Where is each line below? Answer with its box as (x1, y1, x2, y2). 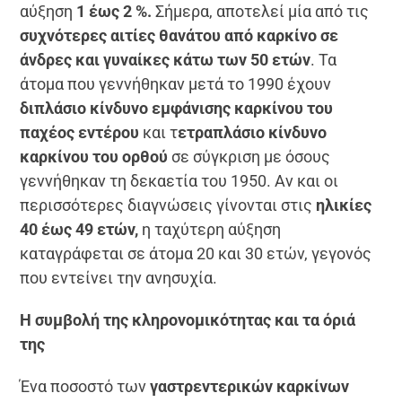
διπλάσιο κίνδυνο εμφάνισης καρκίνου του (20, 98, 334, 118)
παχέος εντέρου (20, 122, 140, 142)
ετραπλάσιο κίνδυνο (178, 122, 328, 142)
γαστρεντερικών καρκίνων (150, 376, 350, 396)
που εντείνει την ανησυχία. (20, 267, 218, 287)
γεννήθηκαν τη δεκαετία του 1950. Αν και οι (20, 170, 339, 190)
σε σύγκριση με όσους (168, 146, 331, 166)
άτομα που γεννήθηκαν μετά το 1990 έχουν (20, 74, 332, 93)
